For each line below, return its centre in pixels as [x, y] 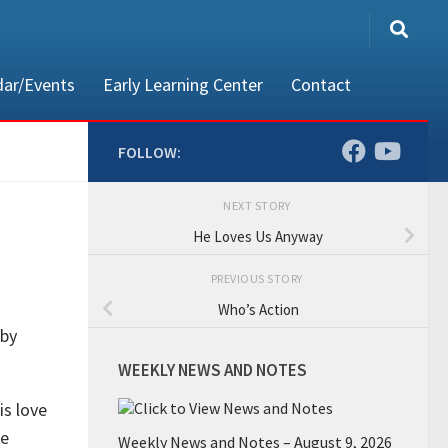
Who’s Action [258, 309]
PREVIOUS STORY [258, 278]
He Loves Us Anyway [258, 236]
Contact [321, 84]
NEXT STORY [258, 205]
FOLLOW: [149, 152]
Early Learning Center [183, 84]
